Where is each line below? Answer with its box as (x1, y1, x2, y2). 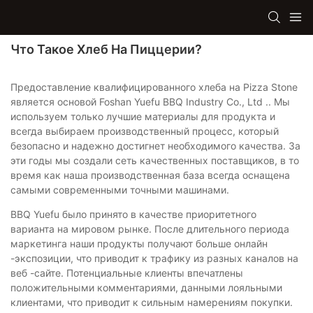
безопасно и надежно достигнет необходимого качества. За (10, 139, 300, 152)
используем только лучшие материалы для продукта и (10, 110, 275, 122)
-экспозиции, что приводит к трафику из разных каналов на (10, 252, 298, 264)
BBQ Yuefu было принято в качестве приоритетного (10, 208, 256, 220)
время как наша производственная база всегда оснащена (10, 168, 290, 181)
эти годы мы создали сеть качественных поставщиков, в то (10, 154, 299, 166)
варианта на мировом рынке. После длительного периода (10, 222, 289, 235)
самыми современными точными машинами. (10, 183, 229, 196)
